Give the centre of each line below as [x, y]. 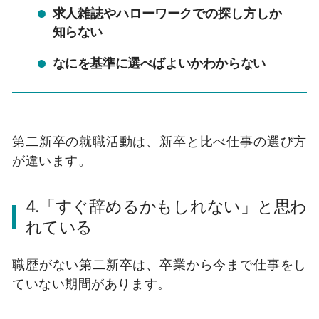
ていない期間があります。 [91, 283]
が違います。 [52, 161]
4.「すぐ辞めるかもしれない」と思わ [166, 206]
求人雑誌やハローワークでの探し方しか [167, 13]
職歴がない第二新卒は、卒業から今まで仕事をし [159, 264]
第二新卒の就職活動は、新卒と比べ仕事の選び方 [159, 141]
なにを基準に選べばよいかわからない [159, 63]
